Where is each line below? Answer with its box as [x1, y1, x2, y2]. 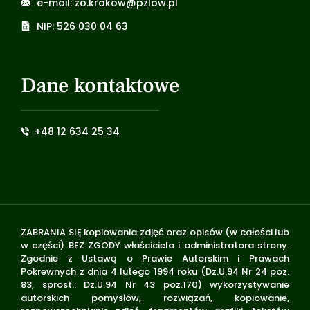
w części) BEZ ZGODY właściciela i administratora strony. [21, 238, 289, 252]
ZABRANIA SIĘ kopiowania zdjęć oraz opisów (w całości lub [21, 225, 289, 239]
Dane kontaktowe [21, 71, 180, 99]
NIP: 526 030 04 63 [36, 19, 128, 33]
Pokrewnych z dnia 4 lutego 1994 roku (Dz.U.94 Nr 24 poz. [21, 264, 289, 278]
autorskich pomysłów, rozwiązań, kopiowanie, [21, 291, 289, 304]
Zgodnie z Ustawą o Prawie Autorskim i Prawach [21, 251, 289, 265]
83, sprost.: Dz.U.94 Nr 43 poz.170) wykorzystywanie [21, 277, 289, 291]
